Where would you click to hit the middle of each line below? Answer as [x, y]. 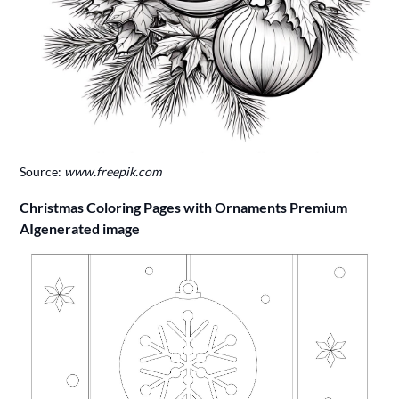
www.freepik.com [113, 172]
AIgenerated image [80, 229]
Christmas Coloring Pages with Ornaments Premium [184, 208]
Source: [42, 172]
